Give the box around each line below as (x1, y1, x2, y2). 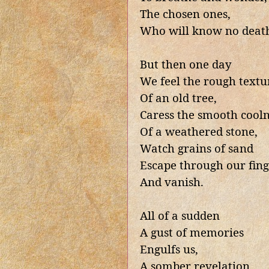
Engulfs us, (140, 241, 198, 257)
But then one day (140, 56, 232, 72)
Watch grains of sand (140, 141, 253, 156)
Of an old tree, (140, 90, 217, 106)
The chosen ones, (140, 6, 231, 22)
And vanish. (140, 174, 204, 190)
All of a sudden (140, 208, 220, 223)
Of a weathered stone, (140, 124, 258, 139)
